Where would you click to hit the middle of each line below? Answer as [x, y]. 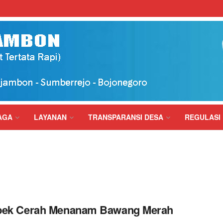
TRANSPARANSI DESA [126, 117]
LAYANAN [50, 117]
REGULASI [203, 117]
